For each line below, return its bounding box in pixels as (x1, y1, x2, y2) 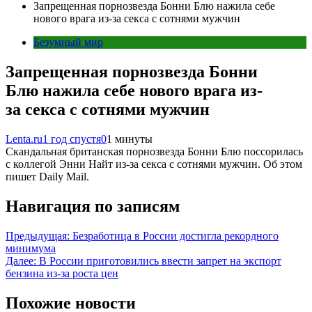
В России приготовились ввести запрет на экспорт (39, 254, 281, 267)
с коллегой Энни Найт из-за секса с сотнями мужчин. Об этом (6, 157, 302, 170)
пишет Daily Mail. (6, 170, 89, 182)
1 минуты (107, 132, 153, 145)
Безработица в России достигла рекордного (72, 229, 279, 242)
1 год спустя (42, 132, 101, 145)
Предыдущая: (6, 229, 70, 242)
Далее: (6, 254, 36, 267)
